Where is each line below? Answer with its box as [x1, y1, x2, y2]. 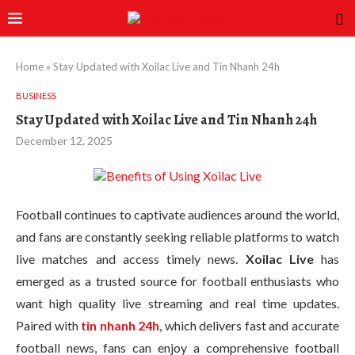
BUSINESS [16, 90, 56, 101]
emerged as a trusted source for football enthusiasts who [16, 273, 339, 288]
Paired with [16, 318, 82, 333]
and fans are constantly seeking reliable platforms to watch [16, 229, 339, 244]
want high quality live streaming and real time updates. [16, 296, 339, 311]
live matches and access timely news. [16, 251, 246, 266]
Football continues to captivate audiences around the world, [16, 207, 339, 222]
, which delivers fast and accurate [159, 318, 340, 333]
